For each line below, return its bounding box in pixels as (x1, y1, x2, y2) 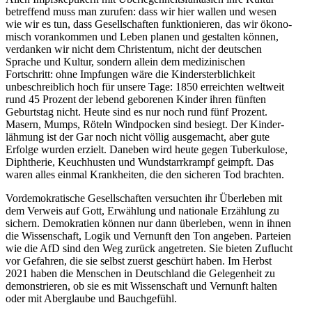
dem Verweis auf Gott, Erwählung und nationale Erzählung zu (6, 205, 279, 217)
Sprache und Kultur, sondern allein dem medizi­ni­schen (6, 56, 245, 68)
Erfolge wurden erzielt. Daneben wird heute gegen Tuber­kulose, (6, 143, 288, 156)
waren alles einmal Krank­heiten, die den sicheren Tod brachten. (6, 169, 284, 181)
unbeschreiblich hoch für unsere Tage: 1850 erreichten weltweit (6, 81, 284, 93)
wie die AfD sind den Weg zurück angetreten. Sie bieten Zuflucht (6, 242, 292, 255)
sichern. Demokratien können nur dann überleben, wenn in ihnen (6, 217, 291, 230)
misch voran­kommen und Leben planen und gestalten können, (6, 31, 279, 43)
